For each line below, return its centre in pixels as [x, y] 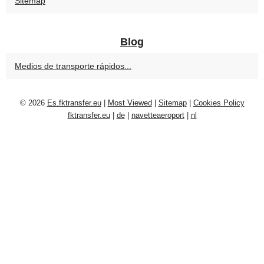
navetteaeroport [158, 115]
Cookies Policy [219, 103]
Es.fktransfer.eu [74, 103]
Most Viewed [130, 103]
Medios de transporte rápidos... [73, 66]
